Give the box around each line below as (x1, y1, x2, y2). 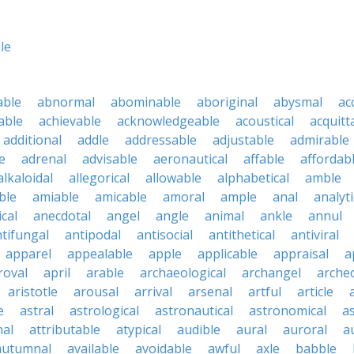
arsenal (188, 283, 232, 300)
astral (20, 302, 54, 319)
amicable (95, 188, 147, 205)
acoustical (235, 112, 294, 130)
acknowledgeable (117, 112, 220, 130)
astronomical (249, 302, 326, 319)
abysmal (273, 93, 322, 111)
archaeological (140, 264, 226, 281)
